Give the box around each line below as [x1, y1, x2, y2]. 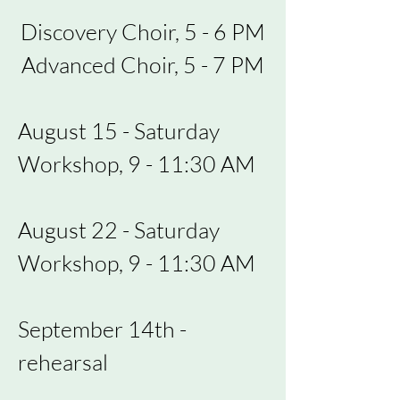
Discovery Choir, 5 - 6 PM [21, 18, 265, 46]
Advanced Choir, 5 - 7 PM [21, 51, 264, 79]
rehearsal [18, 348, 112, 376]
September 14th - [18, 315, 187, 343]
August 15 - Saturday [18, 117, 220, 145]
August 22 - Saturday [18, 216, 220, 244]
